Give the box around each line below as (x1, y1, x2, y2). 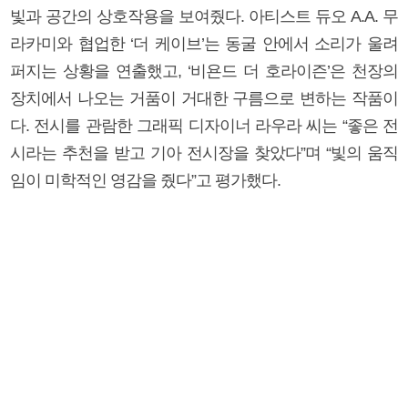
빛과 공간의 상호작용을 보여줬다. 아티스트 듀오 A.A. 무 (10, 6, 398, 25)
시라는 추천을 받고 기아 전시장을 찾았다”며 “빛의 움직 (10, 143, 398, 162)
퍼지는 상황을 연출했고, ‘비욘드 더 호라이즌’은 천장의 (10, 61, 398, 80)
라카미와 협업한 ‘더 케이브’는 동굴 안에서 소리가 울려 (10, 34, 398, 53)
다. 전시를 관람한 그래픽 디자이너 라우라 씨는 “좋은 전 (10, 116, 398, 135)
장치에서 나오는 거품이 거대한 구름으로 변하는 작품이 (10, 88, 398, 107)
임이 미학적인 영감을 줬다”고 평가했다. (10, 170, 280, 189)
